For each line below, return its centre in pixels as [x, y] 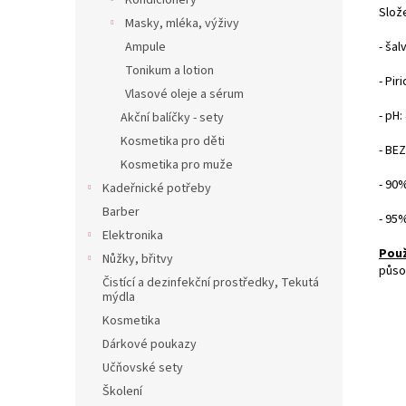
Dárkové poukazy [150, 344]
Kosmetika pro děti [173, 141]
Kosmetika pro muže [177, 165]
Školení [122, 391]
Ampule [145, 47]
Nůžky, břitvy [138, 259]
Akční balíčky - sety [172, 118]
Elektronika [133, 236]
